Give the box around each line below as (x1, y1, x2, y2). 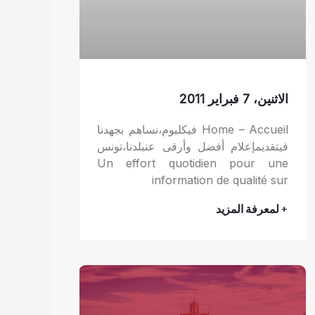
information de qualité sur (152, 172, 289, 187)
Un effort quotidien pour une (97, 155, 289, 170)
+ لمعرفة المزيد (216, 201, 289, 217)
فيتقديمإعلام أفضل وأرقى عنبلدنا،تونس (97, 139, 289, 153)
